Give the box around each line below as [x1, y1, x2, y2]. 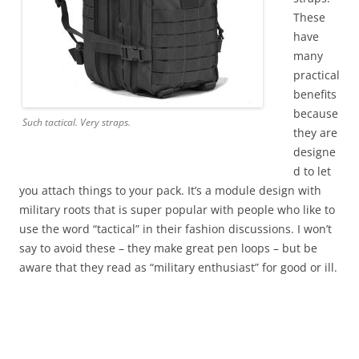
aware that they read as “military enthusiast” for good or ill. [19, 259, 337, 275]
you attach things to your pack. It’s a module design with [19, 182, 321, 198]
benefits [293, 86, 337, 102]
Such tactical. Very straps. [22, 115, 131, 129]
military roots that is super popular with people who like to [19, 201, 335, 217]
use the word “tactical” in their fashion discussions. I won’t [19, 220, 332, 236]
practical [293, 67, 340, 83]
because [293, 105, 338, 121]
